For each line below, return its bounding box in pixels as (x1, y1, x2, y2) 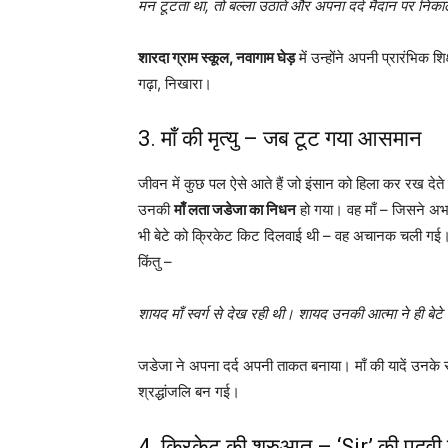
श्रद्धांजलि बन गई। (138, 381, 240, 401)
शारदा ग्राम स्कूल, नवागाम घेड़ (138, 47, 295, 67)
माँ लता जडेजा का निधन (174, 199, 296, 219)
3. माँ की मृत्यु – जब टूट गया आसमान (138, 125, 422, 151)
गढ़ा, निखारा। (138, 73, 212, 93)
